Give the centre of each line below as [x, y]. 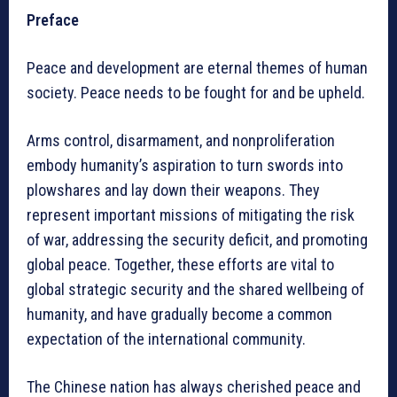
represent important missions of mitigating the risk [191, 214]
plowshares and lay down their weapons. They [173, 190]
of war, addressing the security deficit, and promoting [197, 239]
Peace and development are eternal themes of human [197, 67]
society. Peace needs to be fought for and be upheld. [196, 92]
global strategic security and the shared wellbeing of [195, 289]
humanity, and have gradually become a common [179, 314]
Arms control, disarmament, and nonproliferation [181, 140]
